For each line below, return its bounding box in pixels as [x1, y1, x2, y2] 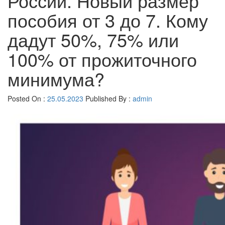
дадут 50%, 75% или [8, 27, 179, 52]
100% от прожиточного [8, 46, 197, 72]
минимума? [8, 66, 104, 91]
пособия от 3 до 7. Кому [8, 7, 208, 33]
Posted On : [8, 93, 47, 103]
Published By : [83, 93, 133, 103]
